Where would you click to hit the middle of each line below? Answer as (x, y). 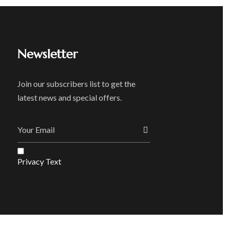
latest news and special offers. (70, 97)
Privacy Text (40, 161)
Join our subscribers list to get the (77, 84)
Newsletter (48, 54)
